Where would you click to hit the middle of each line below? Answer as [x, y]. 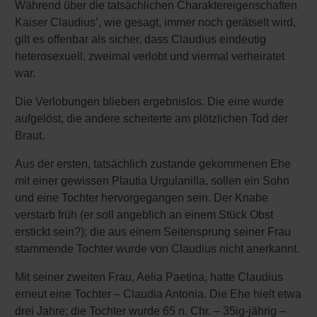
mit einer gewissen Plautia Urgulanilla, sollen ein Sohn [152, 181]
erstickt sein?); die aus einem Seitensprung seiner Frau [153, 232]
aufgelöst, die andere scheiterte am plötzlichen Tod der [151, 119]
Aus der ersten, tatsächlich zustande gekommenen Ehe [153, 164]
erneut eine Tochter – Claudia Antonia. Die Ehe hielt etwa [158, 294]
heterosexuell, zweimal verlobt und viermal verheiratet [150, 56]
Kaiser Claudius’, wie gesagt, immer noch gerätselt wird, [155, 22]
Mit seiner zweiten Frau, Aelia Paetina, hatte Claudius [149, 277]
